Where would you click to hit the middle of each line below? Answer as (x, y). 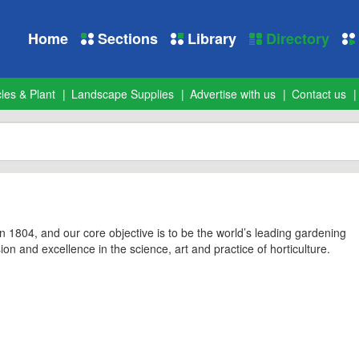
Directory (296, 38)
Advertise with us (233, 94)
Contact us (319, 94)
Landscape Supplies (123, 94)
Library (210, 38)
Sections (126, 38)
